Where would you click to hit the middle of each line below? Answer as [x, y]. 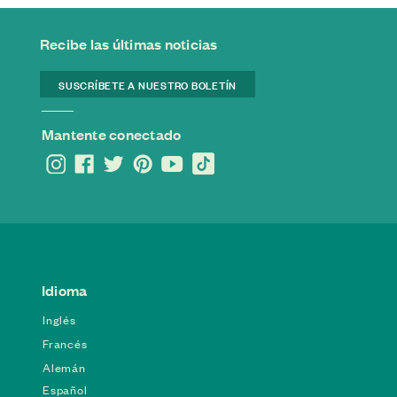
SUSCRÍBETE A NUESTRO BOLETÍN [148, 84]
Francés [65, 343]
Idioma [65, 291]
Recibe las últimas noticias [129, 43]
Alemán [64, 367]
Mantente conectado [112, 134]
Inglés [59, 319]
